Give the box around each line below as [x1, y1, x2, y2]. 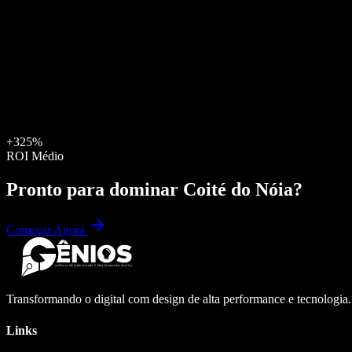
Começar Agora [6, 223, 88, 237]
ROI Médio [6, 148, 64, 163]
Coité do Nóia [183, 178, 293, 200]
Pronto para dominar [6, 178, 183, 200]
